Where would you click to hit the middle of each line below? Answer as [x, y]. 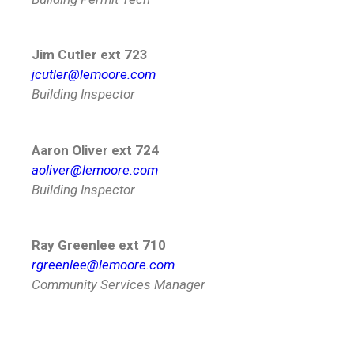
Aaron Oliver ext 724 [95, 150]
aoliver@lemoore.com [95, 169]
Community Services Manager [119, 285]
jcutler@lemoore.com [94, 75]
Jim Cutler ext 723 [90, 55]
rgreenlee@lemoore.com [103, 265]
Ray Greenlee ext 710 [99, 245]
